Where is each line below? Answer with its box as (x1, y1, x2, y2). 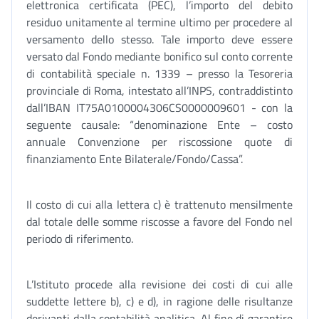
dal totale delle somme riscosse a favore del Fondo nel (26, 213, 293, 230)
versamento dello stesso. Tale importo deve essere (26, 31, 293, 48)
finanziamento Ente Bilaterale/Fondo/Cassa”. (26, 150, 243, 167)
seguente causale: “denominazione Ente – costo (26, 116, 293, 133)
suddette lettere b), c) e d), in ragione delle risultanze (26, 293, 293, 310)
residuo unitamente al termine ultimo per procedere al (26, 14, 293, 31)
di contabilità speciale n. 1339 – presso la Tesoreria (26, 65, 293, 82)
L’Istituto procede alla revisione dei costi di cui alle (26, 276, 293, 293)
